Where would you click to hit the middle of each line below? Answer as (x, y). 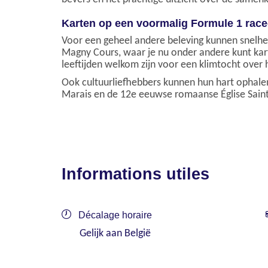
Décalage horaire (114, 215)
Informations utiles (135, 174)
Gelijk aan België (115, 234)
